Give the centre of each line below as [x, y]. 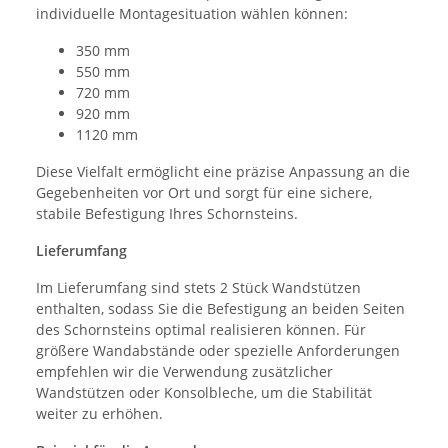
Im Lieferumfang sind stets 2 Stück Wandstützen [198, 287]
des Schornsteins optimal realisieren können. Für [201, 329]
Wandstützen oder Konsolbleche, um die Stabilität [204, 392]
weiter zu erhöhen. [99, 413]
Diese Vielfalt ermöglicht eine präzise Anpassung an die [223, 171]
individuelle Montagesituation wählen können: [192, 13]
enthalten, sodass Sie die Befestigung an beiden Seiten [220, 308]
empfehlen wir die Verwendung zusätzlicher [184, 371]
